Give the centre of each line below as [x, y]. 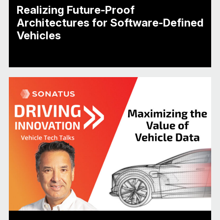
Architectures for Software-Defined [110, 22]
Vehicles [39, 35]
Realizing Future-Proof [75, 10]
